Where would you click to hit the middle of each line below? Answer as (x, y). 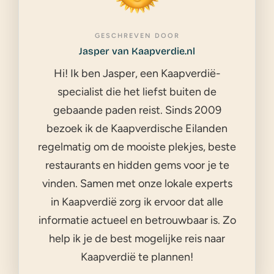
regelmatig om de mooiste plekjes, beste (137, 146)
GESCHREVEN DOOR (137, 35)
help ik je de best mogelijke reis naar (137, 238)
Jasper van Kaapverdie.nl (137, 51)
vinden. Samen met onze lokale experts (137, 183)
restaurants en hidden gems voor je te (137, 165)
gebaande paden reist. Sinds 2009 (137, 110)
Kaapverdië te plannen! (137, 257)
